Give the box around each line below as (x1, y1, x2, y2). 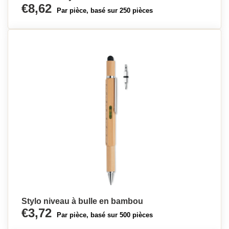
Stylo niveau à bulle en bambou (21, 197, 143, 205)
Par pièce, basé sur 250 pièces (57, 7, 153, 14)
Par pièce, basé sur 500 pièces (57, 211, 153, 219)
